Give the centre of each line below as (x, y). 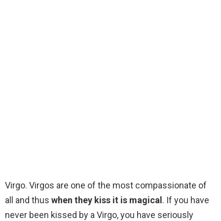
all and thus (28, 200)
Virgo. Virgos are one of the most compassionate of (106, 185)
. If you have (186, 200)
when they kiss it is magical (107, 200)
